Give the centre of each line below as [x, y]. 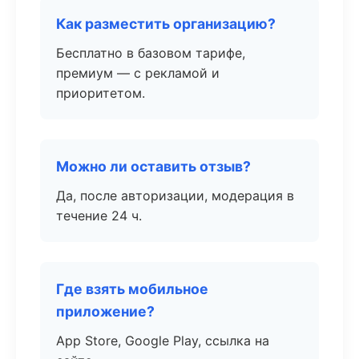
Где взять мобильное [132, 289]
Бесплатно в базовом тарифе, [151, 53]
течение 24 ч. [99, 216]
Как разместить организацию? [166, 24]
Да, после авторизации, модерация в [175, 196]
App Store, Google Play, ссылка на [163, 341]
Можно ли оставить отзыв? [153, 166]
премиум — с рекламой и [138, 73]
